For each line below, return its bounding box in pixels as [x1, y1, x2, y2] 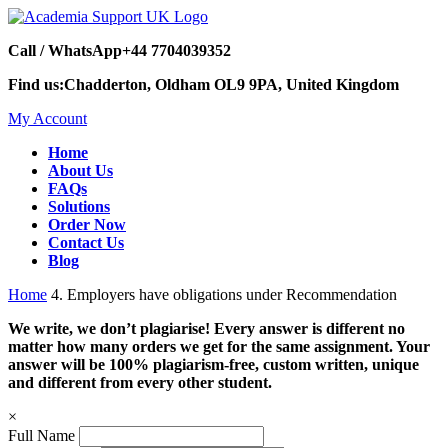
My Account [8, 110, 87, 127]
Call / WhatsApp [8, 42, 122, 59]
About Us [48, 162, 113, 179]
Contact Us [48, 234, 124, 251]
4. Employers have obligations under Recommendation [51, 286, 397, 303]
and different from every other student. [8, 374, 272, 391]
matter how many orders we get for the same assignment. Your [8, 338, 430, 355]
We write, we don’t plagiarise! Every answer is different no [8, 320, 405, 337]
